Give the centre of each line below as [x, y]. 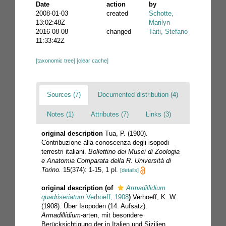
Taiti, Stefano [168, 31]
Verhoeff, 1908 [106, 197]
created [117, 13]
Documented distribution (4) [138, 94]
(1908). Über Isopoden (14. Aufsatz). [94, 206]
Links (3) [158, 114]
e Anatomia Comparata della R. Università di [106, 160]
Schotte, [161, 13]
